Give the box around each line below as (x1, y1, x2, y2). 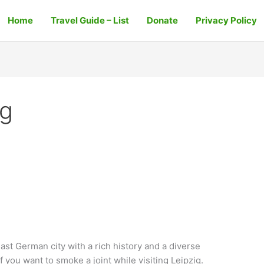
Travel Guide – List (50, 15, 129, 26)
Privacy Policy (195, 15, 257, 26)
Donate (146, 15, 178, 26)
